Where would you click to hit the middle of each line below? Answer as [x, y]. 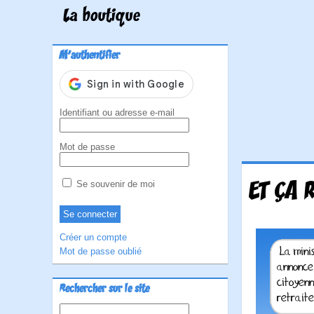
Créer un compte [93, 237]
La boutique [102, 17]
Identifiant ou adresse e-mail [117, 112]
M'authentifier [90, 56]
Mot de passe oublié [101, 251]
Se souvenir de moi [114, 184]
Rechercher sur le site [104, 289]
